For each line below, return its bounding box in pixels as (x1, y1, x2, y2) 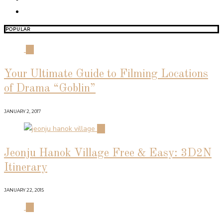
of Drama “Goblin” (4, 83, 96, 95)
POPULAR (5, 26, 30, 32)
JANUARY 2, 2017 (4, 108, 41, 114)
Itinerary (4, 162, 47, 173)
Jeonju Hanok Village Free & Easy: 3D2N (4, 147, 212, 159)
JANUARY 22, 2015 (4, 187, 44, 193)
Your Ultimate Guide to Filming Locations (4, 69, 208, 80)
